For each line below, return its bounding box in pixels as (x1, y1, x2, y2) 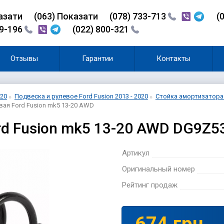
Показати (55, 11, 98, 21)
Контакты (156, 54, 191, 63)
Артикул (121, 148, 149, 158)
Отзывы (10, 54, 38, 63)
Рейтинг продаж (121, 180, 177, 190)
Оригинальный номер (121, 164, 195, 174)
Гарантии (81, 54, 113, 63)
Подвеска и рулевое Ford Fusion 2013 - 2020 (14, 92, 148, 100)
